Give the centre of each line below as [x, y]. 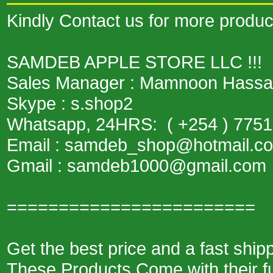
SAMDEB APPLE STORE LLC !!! [134, 62]
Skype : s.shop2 [70, 103]
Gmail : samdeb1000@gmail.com [136, 165]
